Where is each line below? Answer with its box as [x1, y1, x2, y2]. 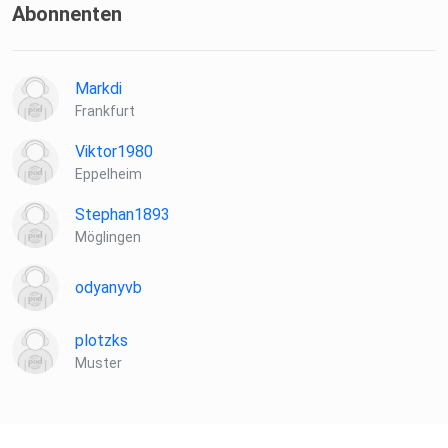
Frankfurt [75, 103, 135, 120]
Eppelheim [75, 166, 142, 183]
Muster [75, 355, 122, 372]
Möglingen [75, 229, 141, 246]
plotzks [75, 331, 128, 351]
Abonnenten [12, 2, 122, 27]
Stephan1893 [75, 205, 170, 225]
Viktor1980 [75, 142, 153, 162]
